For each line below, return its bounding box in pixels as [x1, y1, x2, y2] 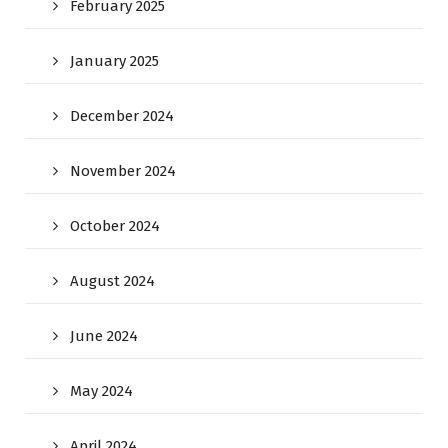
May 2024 [70, 382, 133, 401]
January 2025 [70, 52, 159, 71]
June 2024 [70, 327, 138, 346]
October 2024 [70, 217, 160, 236]
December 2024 [70, 107, 174, 126]
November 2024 [70, 162, 176, 181]
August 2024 [70, 272, 155, 291]
